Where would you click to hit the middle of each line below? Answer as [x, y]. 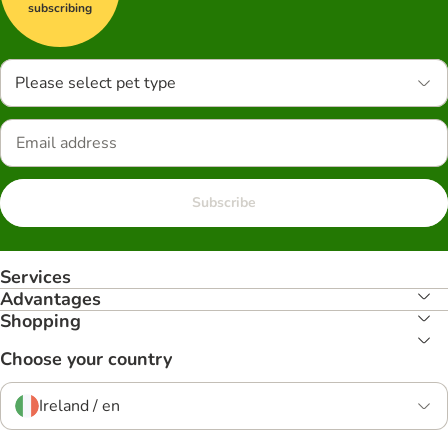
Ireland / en [79, 406]
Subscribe [224, 202]
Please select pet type [95, 83]
